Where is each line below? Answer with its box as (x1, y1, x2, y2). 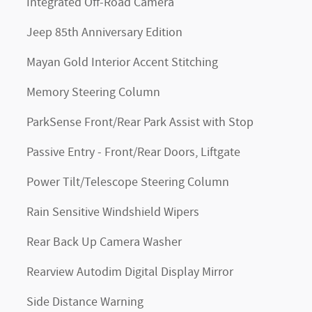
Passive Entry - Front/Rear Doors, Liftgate (26, 143, 240, 161)
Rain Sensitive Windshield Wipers (26, 203, 199, 221)
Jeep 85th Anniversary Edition (26, 24, 182, 41)
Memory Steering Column (26, 84, 160, 101)
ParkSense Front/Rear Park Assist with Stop (26, 114, 253, 131)
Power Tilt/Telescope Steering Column (26, 173, 229, 191)
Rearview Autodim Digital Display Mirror (26, 263, 233, 281)
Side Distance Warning (26, 293, 143, 311)
